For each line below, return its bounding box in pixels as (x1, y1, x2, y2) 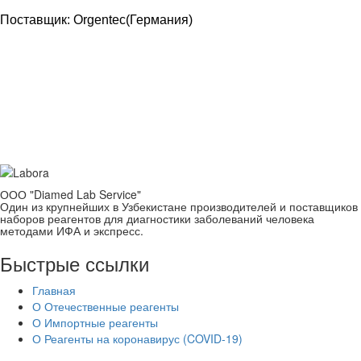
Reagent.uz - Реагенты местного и (16, 65, 314, 93)
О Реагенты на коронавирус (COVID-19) (32, 330, 243, 346)
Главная (32, 281, 76, 298)
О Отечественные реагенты (32, 297, 179, 314)
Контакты (27, 124, 75, 141)
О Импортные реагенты (32, 313, 158, 330)
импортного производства (16, 86, 257, 114)
